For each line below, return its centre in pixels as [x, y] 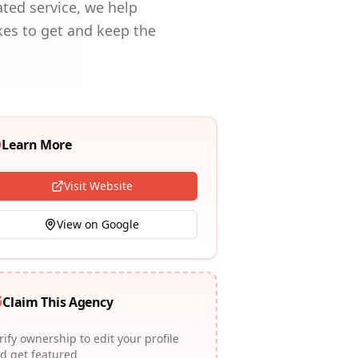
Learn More [37, 145]
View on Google [98, 224]
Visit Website [98, 186]
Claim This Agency [58, 302]
